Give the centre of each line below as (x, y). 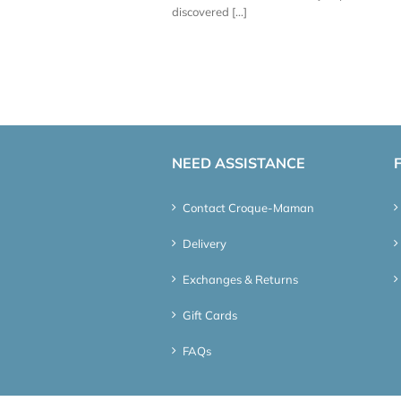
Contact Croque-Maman (248, 207)
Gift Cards (210, 315)
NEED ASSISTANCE (239, 162)
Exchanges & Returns (240, 279)
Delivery (205, 243)
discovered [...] (209, 11)
